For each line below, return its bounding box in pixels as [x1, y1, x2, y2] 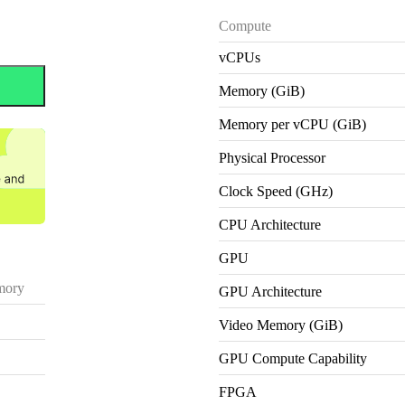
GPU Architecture [219, 283, 323, 299]
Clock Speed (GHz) [219, 183, 334, 199]
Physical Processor [219, 149, 326, 165]
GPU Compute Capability [219, 350, 368, 366]
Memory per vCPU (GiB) [219, 116, 367, 132]
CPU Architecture [219, 216, 322, 232]
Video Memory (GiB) [219, 316, 344, 333]
